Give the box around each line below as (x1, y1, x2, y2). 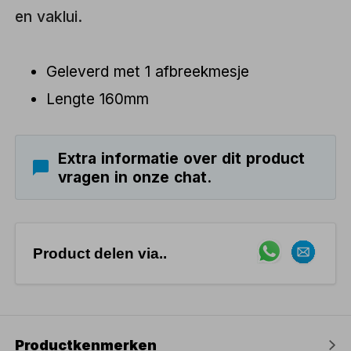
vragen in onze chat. (57, 167, 212, 186)
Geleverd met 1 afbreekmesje (46, 62, 250, 81)
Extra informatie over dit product (57, 148, 305, 168)
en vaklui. (15, 6, 83, 26)
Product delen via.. (32, 244, 167, 262)
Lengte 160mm (46, 89, 150, 109)
